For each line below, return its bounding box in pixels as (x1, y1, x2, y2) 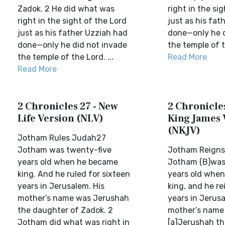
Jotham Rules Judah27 (18, 133, 106, 143)
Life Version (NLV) (18, 112, 103, 125)
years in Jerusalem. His (18, 181, 104, 191)
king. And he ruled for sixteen (18, 169, 130, 179)
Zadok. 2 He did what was (18, 4, 115, 14)
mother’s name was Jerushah (18, 193, 129, 203)
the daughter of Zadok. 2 (18, 205, 113, 215)
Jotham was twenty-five (18, 145, 111, 155)
